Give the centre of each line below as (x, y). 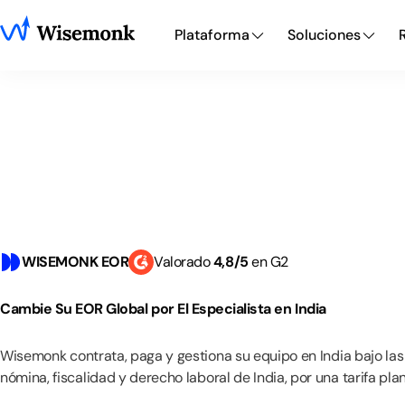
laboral (208, 377)
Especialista (231, 309)
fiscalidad (84, 377)
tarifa (359, 377)
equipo (275, 356)
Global (127, 309)
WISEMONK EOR (75, 262)
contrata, (99, 356)
